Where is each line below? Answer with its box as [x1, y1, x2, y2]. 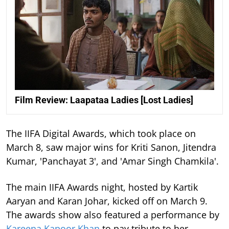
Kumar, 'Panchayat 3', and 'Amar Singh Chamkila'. [6, 154, 219, 167]
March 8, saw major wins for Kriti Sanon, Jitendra [6, 141, 216, 153]
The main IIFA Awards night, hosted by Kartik [6, 180, 198, 193]
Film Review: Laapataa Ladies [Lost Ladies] [15, 94, 193, 105]
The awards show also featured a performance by [6, 208, 219, 221]
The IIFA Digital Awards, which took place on [6, 127, 196, 140]
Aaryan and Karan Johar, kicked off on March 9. [6, 194, 208, 207]
